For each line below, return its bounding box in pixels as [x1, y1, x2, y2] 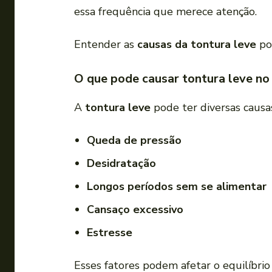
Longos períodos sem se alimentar [87, 179, 267, 194]
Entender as [74, 37, 137, 52]
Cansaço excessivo [87, 202, 183, 217]
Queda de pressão [87, 133, 182, 148]
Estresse [87, 225, 132, 240]
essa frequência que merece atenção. [74, 4, 257, 19]
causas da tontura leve [137, 37, 256, 52]
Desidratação [87, 156, 156, 171]
